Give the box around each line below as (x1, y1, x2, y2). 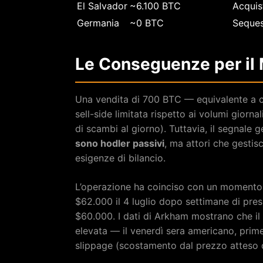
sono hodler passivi (75, 137, 164, 149)
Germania (77, 16, 119, 29)
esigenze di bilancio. (75, 151, 166, 164)
